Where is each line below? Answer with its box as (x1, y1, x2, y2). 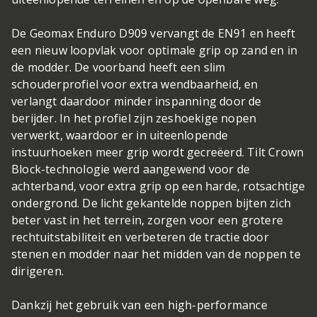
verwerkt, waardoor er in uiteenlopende (11, 127, 229, 144)
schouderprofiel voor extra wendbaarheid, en (11, 76, 258, 93)
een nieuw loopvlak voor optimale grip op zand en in (11, 42, 298, 59)
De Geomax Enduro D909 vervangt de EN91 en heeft (11, 25, 296, 42)
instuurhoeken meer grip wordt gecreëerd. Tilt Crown (11, 144, 304, 161)
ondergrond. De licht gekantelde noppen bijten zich (11, 195, 292, 212)
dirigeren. (11, 263, 64, 279)
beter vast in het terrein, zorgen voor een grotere (11, 212, 284, 229)
